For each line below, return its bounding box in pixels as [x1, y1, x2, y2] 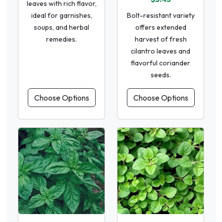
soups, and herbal [34, 22, 89, 32]
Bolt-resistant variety [126, 10, 195, 20]
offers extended [135, 22, 186, 32]
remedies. [46, 34, 77, 44]
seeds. [150, 70, 171, 79]
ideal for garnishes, [31, 10, 92, 20]
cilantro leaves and [131, 46, 190, 55]
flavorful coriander [131, 58, 190, 67]
